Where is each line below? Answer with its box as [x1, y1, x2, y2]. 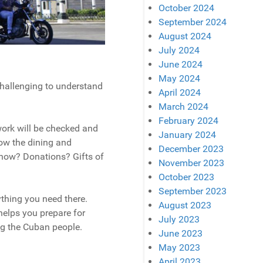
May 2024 [159, 73, 201, 85]
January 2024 [159, 129, 217, 141]
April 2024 [159, 87, 201, 99]
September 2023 [159, 186, 227, 197]
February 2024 [159, 115, 219, 127]
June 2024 [159, 59, 203, 70]
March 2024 [159, 101, 209, 113]
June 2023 [159, 228, 203, 240]
